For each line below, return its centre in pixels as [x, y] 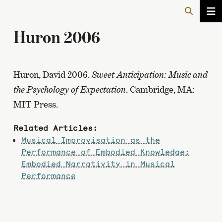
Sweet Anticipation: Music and [149, 75]
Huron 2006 [56, 37]
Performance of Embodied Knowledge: [105, 152]
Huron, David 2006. [52, 75]
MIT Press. [35, 104]
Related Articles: [55, 128]
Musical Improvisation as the [90, 140]
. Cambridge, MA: [160, 89]
